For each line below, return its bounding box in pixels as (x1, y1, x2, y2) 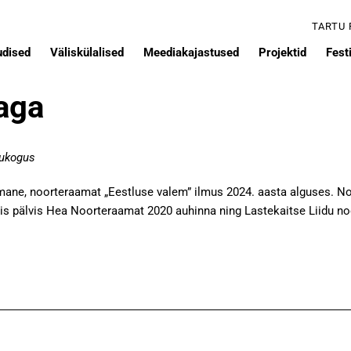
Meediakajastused (143, 45, 239, 60)
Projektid (259, 45, 306, 60)
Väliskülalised (50, 45, 124, 60)
